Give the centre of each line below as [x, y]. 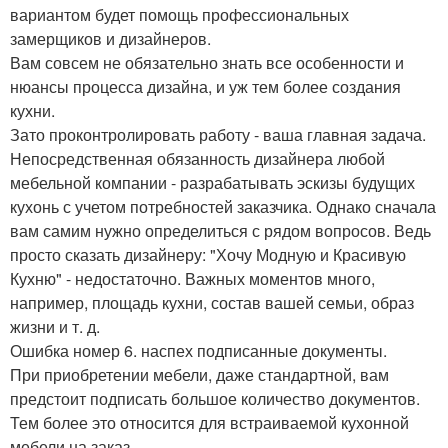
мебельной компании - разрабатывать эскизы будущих [212, 183]
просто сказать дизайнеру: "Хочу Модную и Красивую [208, 255]
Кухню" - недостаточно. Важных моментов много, [192, 279]
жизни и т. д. [55, 327]
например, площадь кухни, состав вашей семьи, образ [212, 303]
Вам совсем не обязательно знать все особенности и [207, 63]
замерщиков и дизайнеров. [110, 39]
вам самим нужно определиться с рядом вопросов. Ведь [220, 231]
